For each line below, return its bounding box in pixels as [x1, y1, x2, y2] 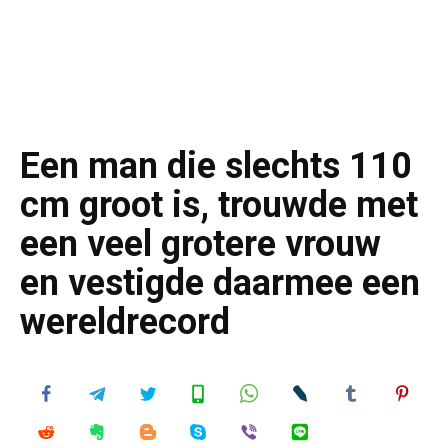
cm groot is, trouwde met [20, 184, 418, 226]
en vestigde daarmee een [20, 262, 420, 304]
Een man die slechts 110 [20, 145, 412, 187]
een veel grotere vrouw [20, 223, 381, 265]
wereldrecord [20, 301, 230, 343]
